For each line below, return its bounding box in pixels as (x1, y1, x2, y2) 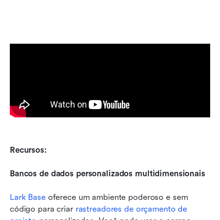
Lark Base (10, 192, 46, 202)
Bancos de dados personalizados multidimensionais (10, 168, 205, 178)
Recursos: (10, 145, 47, 155)
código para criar (10, 204, 76, 214)
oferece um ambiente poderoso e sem (45, 192, 188, 202)
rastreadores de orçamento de (75, 204, 188, 214)
